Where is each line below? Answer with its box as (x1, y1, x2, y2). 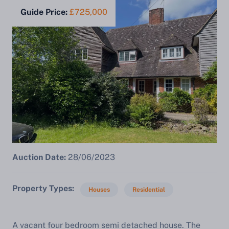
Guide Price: (20, 7, 67, 17)
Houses (88, 186, 110, 193)
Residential (132, 186, 165, 193)
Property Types (12, 184, 72, 193)
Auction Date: (12, 152, 66, 162)
